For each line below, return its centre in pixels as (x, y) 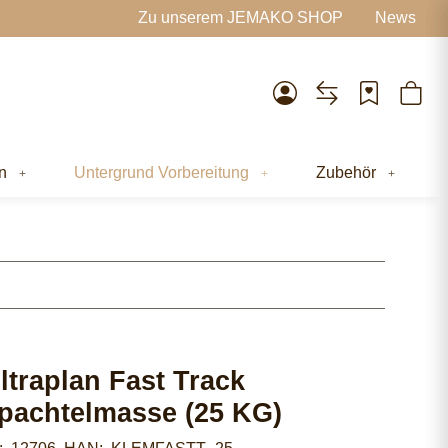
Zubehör (346, 172)
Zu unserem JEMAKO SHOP (240, 18)
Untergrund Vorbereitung (161, 172)
